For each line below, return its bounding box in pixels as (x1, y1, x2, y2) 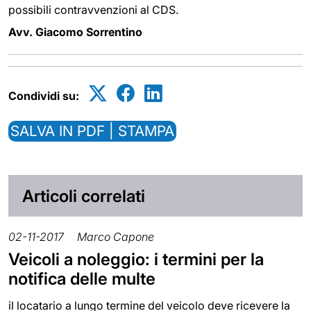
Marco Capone (77, 229, 154, 244)
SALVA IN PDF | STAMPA (10, 122, 174, 140)
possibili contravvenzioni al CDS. (8, 3, 178, 17)
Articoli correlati (22, 185, 145, 206)
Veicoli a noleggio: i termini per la (8, 249, 264, 269)
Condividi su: (8, 89, 79, 103)
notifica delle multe (8, 268, 155, 289)
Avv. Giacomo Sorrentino (8, 25, 142, 40)
